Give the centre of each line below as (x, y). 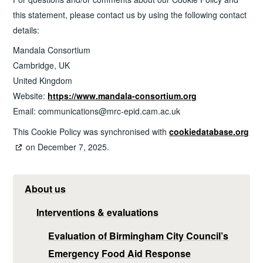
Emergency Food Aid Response (120, 253)
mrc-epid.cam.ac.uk (144, 111)
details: (26, 30)
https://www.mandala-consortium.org (122, 96)
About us (45, 188)
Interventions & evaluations (98, 212)
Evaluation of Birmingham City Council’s (139, 235)
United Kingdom (43, 81)
